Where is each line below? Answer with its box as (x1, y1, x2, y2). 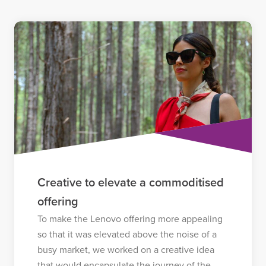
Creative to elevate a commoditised (37, 175, 224, 190)
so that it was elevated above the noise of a (37, 228, 217, 240)
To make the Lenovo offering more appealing (37, 213, 223, 225)
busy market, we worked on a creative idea (37, 243, 214, 256)
